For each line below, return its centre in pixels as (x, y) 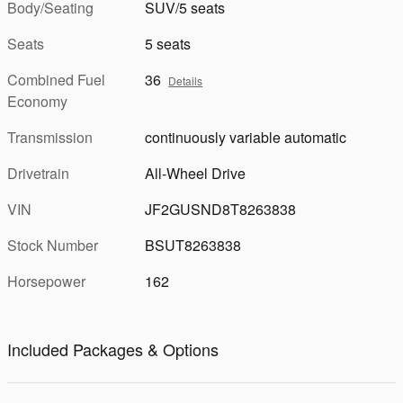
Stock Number (53, 245)
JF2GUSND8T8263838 (221, 209)
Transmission (50, 137)
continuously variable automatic (246, 137)
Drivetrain (38, 173)
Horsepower (46, 281)
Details (186, 80)
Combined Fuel (56, 79)
